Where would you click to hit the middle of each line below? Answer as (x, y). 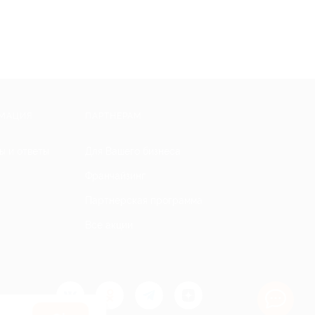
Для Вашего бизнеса (133, 151)
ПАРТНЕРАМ (114, 116)
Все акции (109, 225)
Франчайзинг (115, 176)
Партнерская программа (144, 200)
